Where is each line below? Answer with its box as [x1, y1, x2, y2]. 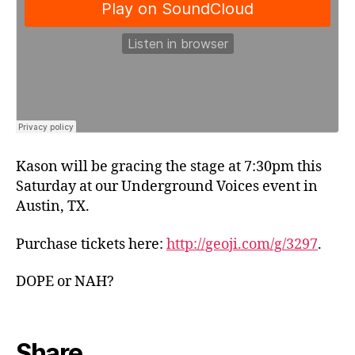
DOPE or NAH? [16, 273, 114, 292]
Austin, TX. [16, 197, 93, 216]
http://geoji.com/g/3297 [166, 235, 318, 254]
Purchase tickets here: [16, 235, 166, 254]
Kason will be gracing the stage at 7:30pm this [16, 158, 322, 177]
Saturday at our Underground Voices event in [16, 177, 318, 197]
